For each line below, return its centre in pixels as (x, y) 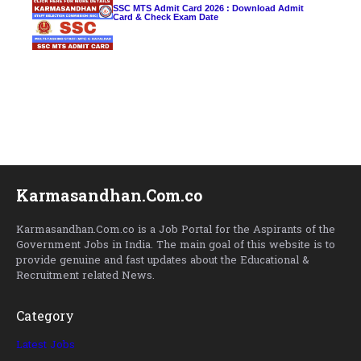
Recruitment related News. (85, 276)
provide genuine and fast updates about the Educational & (163, 260)
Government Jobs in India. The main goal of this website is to (176, 245)
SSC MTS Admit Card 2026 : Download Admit (208, 8)
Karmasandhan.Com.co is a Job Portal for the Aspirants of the (176, 230)
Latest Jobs (46, 345)
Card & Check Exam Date (166, 17)
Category (45, 318)
